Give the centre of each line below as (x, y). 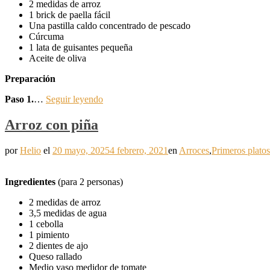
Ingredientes (30, 182)
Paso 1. (19, 99)
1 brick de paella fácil (70, 15)
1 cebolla (46, 224)
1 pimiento (49, 235)
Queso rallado (55, 257)
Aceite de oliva (58, 58)
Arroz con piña (52, 125)
